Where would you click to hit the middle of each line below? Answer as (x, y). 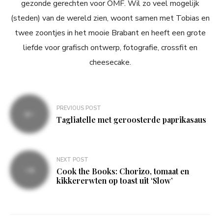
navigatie (35, 118)
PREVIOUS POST (79, 109)
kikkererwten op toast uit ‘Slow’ (115, 180)
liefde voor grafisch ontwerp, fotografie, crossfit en (110, 48)
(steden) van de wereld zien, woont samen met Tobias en (110, 18)
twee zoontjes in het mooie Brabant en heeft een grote (110, 33)
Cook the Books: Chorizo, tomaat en (123, 171)
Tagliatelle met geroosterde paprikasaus (131, 120)
